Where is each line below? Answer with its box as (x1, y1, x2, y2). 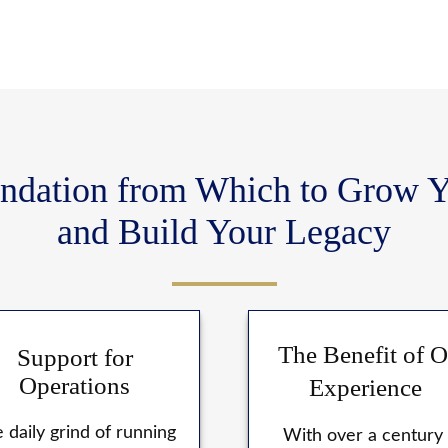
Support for (16, 344, 133, 372)
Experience (309, 374, 438, 402)
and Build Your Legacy (57, 212, 391, 253)
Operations (19, 372, 131, 400)
